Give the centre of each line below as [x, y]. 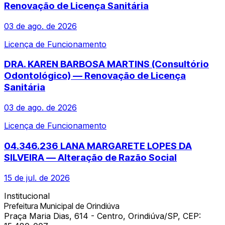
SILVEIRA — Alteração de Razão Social [90, 157]
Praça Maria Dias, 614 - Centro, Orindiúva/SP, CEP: [102, 216]
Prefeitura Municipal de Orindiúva [62, 206]
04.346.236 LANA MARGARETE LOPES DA [98, 146]
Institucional [27, 196]
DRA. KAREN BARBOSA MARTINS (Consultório [106, 64]
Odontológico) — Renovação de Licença [95, 76]
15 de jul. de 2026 [37, 178]
